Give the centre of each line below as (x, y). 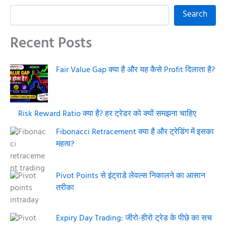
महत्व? (65, 145)
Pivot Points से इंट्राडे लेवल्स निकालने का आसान (131, 177)
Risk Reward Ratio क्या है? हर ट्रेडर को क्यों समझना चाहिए (107, 115)
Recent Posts (51, 45)
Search (195, 15)
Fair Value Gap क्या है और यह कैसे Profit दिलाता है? (135, 71)
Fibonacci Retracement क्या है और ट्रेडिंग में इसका (135, 133)
